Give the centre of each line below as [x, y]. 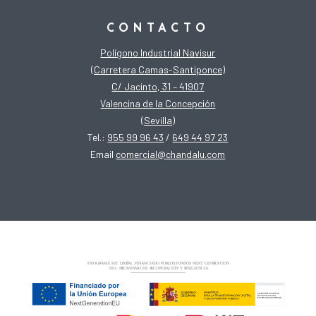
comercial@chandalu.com [171, 154]
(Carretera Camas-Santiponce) [158, 69]
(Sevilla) [158, 120]
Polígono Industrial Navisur [158, 52]
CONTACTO [158, 28]
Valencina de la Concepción [158, 103]
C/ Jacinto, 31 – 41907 [158, 86]
